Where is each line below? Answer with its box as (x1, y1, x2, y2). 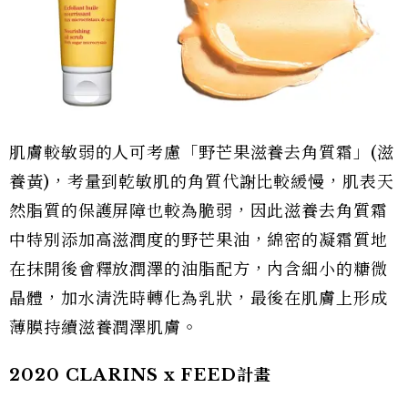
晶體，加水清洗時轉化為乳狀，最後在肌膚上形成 (9, 288, 388, 309)
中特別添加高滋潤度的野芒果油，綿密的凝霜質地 (9, 229, 388, 250)
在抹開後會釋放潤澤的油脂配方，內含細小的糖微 (9, 259, 388, 280)
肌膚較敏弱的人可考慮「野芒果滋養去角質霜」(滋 (9, 142, 394, 163)
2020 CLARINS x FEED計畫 (9, 364, 271, 385)
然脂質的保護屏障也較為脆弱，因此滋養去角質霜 (9, 200, 388, 221)
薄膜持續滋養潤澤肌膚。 (9, 317, 199, 338)
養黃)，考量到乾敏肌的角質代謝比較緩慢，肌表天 (9, 171, 394, 192)
